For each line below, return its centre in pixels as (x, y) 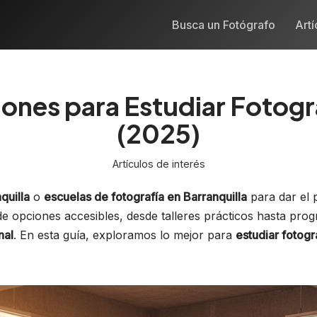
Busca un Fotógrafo (224, 24)
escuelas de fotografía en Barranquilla (145, 196)
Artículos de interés (158, 163)
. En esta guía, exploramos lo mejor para (125, 235)
